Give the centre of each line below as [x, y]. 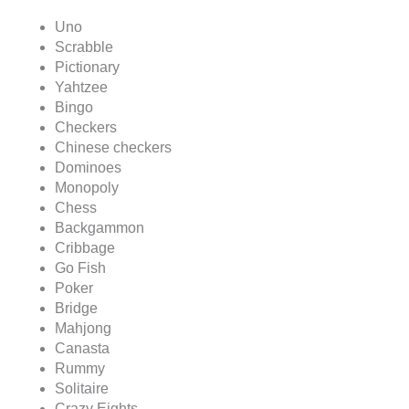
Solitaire [82, 389]
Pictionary [87, 68]
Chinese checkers [113, 148]
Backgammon [100, 228]
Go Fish [80, 268]
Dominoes [88, 168]
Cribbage [85, 248]
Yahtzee [81, 88]
